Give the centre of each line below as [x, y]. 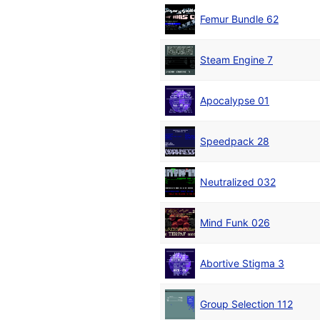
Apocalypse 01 [235, 101]
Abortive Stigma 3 [242, 264]
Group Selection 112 [246, 304]
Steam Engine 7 [236, 60]
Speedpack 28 [235, 141]
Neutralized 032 [238, 182]
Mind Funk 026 [235, 223]
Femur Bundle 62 [239, 19]
